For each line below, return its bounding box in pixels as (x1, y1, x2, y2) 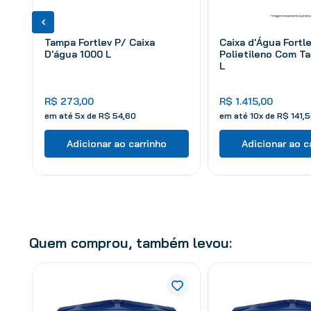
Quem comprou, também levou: (29, 233, 232, 251)
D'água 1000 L (44, 47, 111, 60)
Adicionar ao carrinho (67, 137, 167, 150)
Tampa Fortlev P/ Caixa (44, 35, 155, 49)
